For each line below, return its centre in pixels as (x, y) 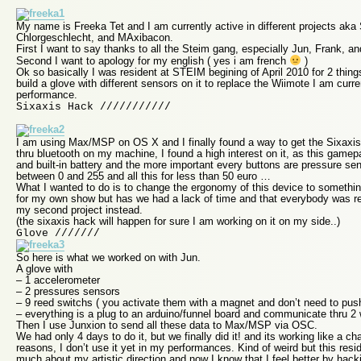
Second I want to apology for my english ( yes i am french (153, 60)
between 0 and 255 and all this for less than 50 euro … (143, 176)
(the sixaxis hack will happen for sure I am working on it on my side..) (178, 221)
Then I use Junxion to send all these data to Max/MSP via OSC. (167, 325)
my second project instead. (79, 210)
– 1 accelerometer (58, 280)
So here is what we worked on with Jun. (108, 257)
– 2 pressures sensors (68, 291)
